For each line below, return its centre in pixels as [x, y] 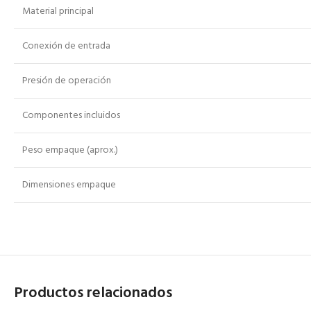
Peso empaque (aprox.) [70, 151]
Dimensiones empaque [69, 185]
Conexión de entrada [66, 47]
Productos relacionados [93, 294]
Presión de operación [67, 81]
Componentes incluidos [71, 116]
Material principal [58, 12]
